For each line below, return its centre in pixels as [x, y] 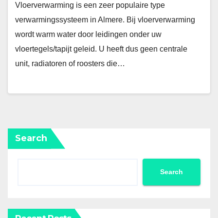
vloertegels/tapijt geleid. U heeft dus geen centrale [101, 49]
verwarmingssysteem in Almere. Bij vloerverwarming [105, 20]
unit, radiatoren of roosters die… [70, 64]
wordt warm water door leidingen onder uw [88, 35]
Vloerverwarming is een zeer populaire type [90, 5]
